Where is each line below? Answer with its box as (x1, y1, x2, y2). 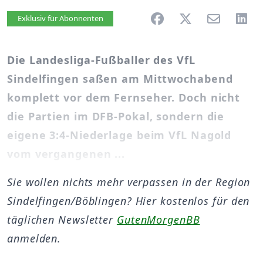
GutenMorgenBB (116, 213, 200, 227)
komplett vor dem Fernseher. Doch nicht (7, 90, 241, 104)
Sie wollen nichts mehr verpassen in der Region (7, 175, 251, 189)
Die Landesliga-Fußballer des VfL (7, 53, 195, 67)
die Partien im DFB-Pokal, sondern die (7, 109, 225, 123)
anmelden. (7, 231, 62, 245)
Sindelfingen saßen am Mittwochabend (7, 72, 233, 86)
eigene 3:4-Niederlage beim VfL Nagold (7, 128, 232, 142)
